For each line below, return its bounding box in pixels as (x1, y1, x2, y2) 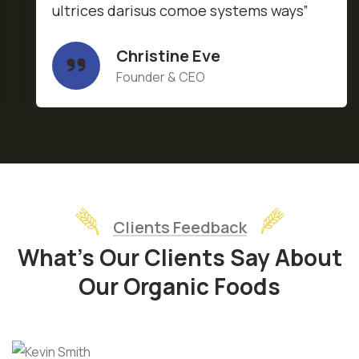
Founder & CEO (116, 68, 205, 87)
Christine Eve (116, 45, 220, 67)
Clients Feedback (112, 216, 247, 239)
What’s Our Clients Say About (17, 241, 342, 272)
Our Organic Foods (79, 270, 280, 301)
